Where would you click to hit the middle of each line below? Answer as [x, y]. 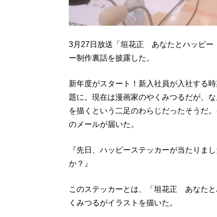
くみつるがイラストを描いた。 [123, 203]
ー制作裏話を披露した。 [111, 58]
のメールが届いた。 [104, 124]
